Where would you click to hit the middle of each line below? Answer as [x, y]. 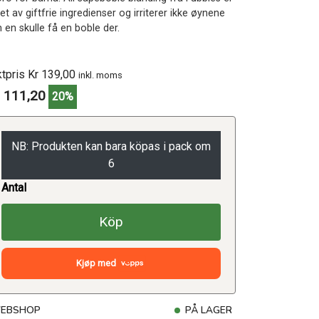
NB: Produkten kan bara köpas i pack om [111, 147]
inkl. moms [100, 75]
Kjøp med [98, 263]
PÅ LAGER [207, 310]
